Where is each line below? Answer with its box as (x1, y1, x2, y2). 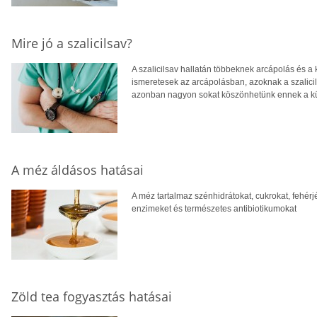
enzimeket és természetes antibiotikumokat (132, 203, 296, 214)
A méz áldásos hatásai (11, 161, 144, 178)
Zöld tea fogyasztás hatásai (11, 287, 172, 305)
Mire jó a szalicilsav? (11, 34, 132, 52)
